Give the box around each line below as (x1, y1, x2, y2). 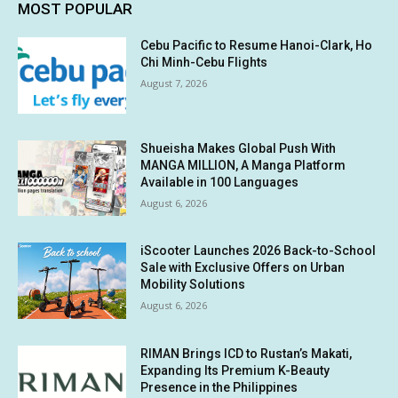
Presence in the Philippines (140, 380, 298, 395)
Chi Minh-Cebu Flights (140, 55, 268, 70)
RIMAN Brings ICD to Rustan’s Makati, (140, 346, 353, 362)
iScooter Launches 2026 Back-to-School (140, 243, 377, 259)
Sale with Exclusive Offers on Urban (140, 260, 346, 275)
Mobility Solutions (140, 277, 246, 292)
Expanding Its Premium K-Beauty (140, 363, 330, 378)
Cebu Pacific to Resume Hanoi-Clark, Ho (140, 38, 373, 53)
